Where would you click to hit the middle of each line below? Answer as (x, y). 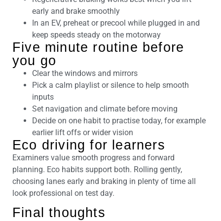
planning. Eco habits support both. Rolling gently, (97, 169)
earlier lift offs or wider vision (83, 132)
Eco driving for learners (89, 145)
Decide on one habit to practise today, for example (119, 121)
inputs (43, 97)
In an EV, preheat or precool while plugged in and (116, 23)
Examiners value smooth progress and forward (93, 158)
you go (35, 61)
